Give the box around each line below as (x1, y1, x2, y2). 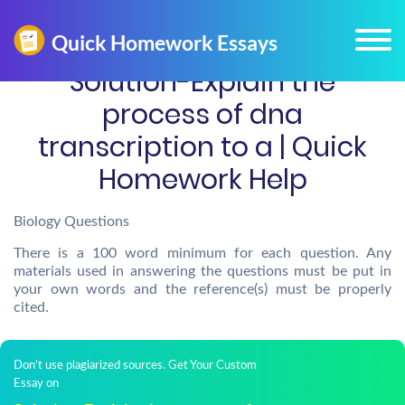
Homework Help (98, 161, 307, 199)
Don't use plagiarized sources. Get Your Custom (14, 360, 257, 372)
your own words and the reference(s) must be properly (14, 282, 391, 297)
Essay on (14, 378, 59, 390)
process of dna (102, 96, 303, 134)
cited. (14, 300, 49, 315)
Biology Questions (14, 214, 129, 229)
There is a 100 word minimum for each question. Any (14, 246, 391, 260)
